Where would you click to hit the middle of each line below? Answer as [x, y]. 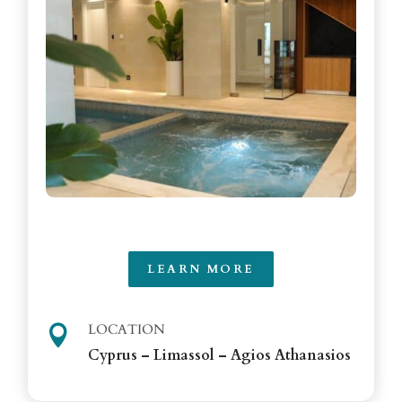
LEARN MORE [201, 270]
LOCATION [127, 330]
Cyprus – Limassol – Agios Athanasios [220, 356]
